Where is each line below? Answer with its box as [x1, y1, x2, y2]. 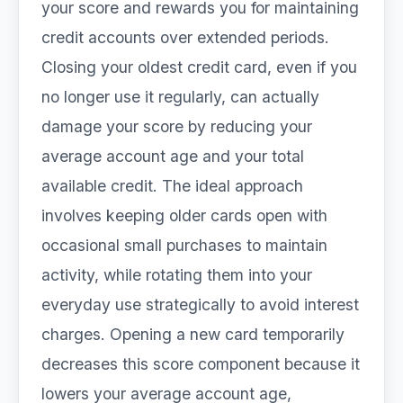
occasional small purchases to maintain [41, 236, 327, 255]
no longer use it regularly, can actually [41, 87, 319, 106]
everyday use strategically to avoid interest [41, 295, 359, 314]
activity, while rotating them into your [41, 265, 312, 284]
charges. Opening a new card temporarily [41, 325, 345, 344]
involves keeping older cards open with [41, 206, 327, 225]
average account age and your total [41, 147, 304, 166]
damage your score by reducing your [41, 117, 312, 136]
